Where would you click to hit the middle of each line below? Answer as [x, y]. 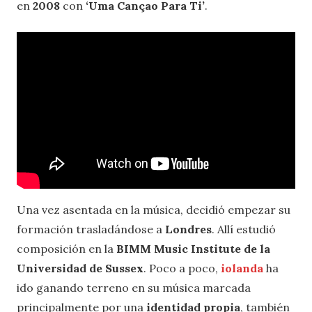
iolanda [242, 268]
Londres [187, 229]
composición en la [67, 249]
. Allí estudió [244, 229]
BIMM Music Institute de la [193, 249]
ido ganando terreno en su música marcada [134, 288]
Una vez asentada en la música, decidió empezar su [154, 210]
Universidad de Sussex [80, 268]
